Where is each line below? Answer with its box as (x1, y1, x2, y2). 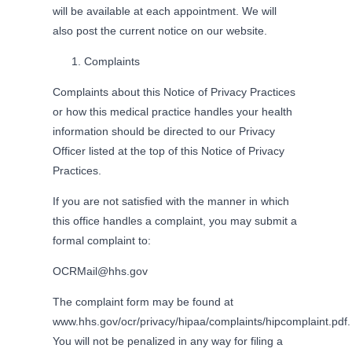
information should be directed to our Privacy (53, 124, 276, 137)
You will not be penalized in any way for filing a (53, 334, 284, 347)
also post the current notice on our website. (53, 24, 268, 37)
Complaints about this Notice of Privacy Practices (53, 85, 296, 98)
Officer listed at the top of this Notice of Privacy (53, 144, 285, 157)
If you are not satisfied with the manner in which (53, 194, 290, 207)
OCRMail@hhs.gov (53, 264, 148, 277)
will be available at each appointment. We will (53, 4, 277, 17)
